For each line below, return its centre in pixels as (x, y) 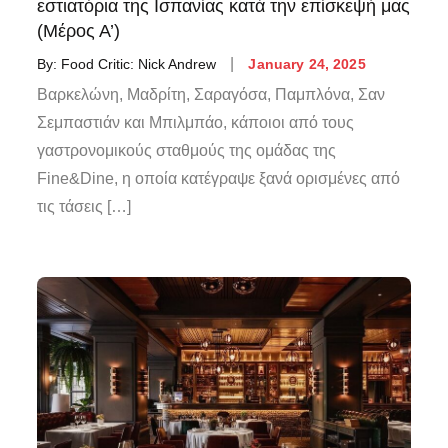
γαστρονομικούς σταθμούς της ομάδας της (187, 150)
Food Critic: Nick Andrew (139, 63)
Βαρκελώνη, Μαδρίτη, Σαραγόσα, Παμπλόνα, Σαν (211, 94)
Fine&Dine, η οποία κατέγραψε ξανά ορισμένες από (219, 178)
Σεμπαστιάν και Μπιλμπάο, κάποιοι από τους (196, 122)
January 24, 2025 (307, 63)
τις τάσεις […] (84, 206)
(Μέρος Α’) (79, 30)
